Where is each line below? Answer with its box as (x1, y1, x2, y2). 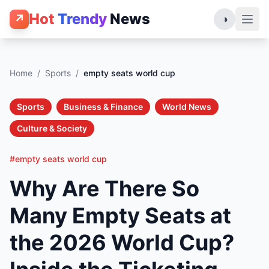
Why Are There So (10, 175, 199, 202)
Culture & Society (17, 123, 87, 133)
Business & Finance (64, 101, 143, 112)
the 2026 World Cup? (10, 229, 234, 256)
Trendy (58, 10, 107, 28)
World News (162, 101, 211, 112)
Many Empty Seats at (10, 202, 231, 229)
